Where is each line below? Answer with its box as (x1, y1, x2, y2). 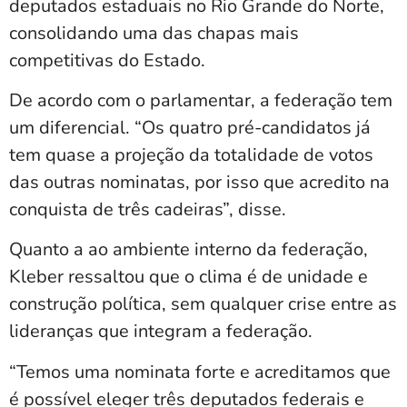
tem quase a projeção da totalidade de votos (9, 142, 373, 167)
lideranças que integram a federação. (9, 319, 313, 344)
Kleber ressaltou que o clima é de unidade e (9, 264, 368, 290)
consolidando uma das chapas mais (9, 20, 299, 45)
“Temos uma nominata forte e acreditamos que (9, 359, 391, 384)
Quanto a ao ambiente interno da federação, (9, 237, 368, 263)
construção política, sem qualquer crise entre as (9, 292, 397, 317)
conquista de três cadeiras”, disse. (9, 196, 286, 222)
